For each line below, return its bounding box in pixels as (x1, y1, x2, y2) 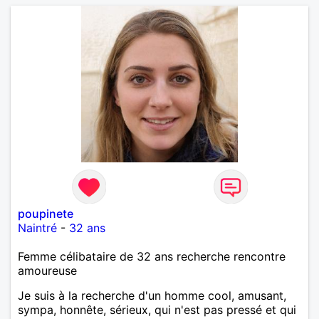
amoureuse (18, 263, 77, 278)
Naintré (18, 220, 57, 235)
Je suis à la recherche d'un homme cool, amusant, (18, 288, 286, 303)
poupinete (18, 206, 73, 221)
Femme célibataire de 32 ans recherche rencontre (18, 249, 286, 263)
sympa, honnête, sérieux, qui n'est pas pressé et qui (18, 302, 296, 317)
